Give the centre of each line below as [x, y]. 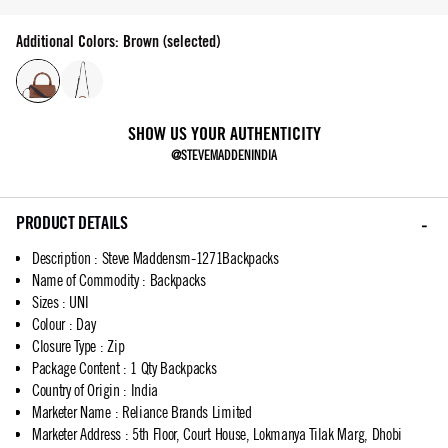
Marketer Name [71, 412]
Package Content [76, 368]
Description [61, 258]
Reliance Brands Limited [186, 412]
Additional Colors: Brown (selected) [118, 42]
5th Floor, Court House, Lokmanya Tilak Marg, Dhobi [266, 434]
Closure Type [64, 346]
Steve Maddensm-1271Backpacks [190, 258]
